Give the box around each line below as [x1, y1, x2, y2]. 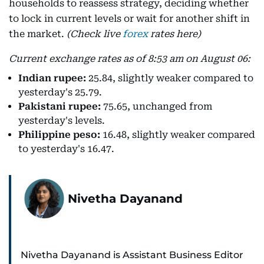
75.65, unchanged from [101, 101, 212, 113]
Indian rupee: [18, 72, 86, 84]
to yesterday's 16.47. [18, 143, 114, 155]
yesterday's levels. [18, 115, 105, 127]
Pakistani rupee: [18, 101, 101, 113]
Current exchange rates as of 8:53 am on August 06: [9, 53, 250, 65]
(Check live [67, 28, 123, 40]
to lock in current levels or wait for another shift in [9, 13, 250, 25]
